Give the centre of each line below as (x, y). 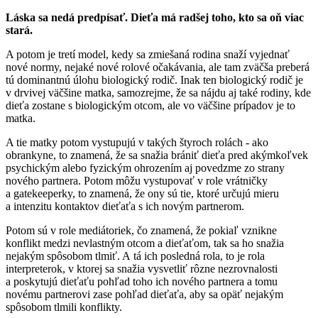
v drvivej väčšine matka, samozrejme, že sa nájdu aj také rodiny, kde (158, 92)
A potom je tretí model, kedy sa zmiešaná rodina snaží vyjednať (148, 54)
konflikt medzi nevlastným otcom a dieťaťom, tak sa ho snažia (145, 243)
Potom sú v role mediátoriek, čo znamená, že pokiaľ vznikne (141, 230)
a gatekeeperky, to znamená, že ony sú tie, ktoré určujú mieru (142, 193)
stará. (19, 30)
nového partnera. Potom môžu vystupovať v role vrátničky (137, 180)
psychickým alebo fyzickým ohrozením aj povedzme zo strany (145, 168)
